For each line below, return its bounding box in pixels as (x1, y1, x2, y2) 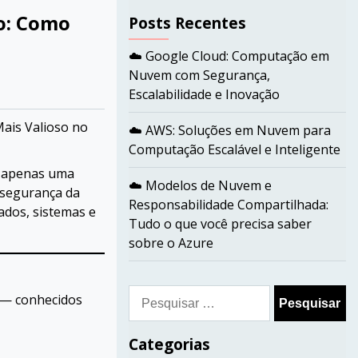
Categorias (128, 333, 210, 355)
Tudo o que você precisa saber (128, 215, 312, 233)
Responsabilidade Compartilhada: (128, 196, 328, 213)
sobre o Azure (128, 234, 213, 252)
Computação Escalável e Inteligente (128, 141, 340, 158)
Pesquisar (127, 285, 187, 303)
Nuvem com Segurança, (128, 66, 270, 84)
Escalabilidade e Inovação (128, 86, 280, 103)
